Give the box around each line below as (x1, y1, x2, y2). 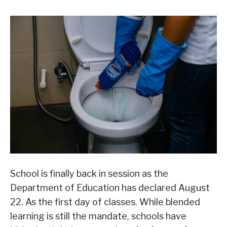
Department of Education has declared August (10, 182, 210, 193)
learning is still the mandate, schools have (10, 210, 186, 221)
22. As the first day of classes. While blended (10, 196, 200, 207)
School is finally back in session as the (10, 168, 168, 179)
